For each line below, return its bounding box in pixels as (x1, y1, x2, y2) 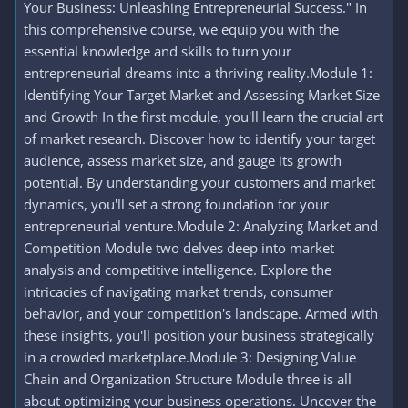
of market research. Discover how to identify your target (24, 129, 375, 148)
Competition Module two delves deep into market (24, 239, 334, 257)
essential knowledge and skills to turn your (24, 42, 291, 60)
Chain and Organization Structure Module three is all (24, 370, 352, 388)
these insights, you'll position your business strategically (24, 326, 374, 344)
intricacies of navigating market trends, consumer (24, 282, 333, 301)
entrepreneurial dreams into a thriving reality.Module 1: (24, 64, 372, 82)
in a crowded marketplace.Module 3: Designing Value (24, 348, 356, 366)
